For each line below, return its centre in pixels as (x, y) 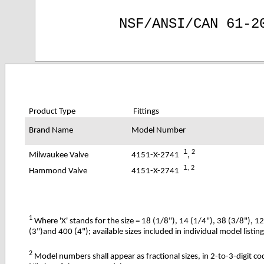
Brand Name (51, 130)
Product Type (52, 111)
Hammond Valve (58, 171)
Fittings (146, 111)
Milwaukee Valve (59, 155)
